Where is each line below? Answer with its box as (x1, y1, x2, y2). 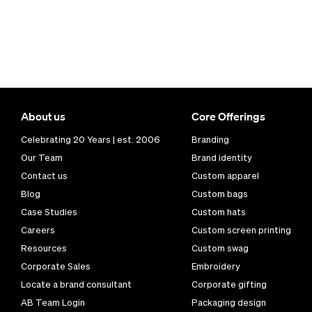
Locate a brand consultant (21, 279, 132, 290)
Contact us (21, 171, 68, 181)
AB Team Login (21, 297, 85, 308)
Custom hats (191, 207, 246, 217)
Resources (21, 243, 67, 253)
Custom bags (191, 189, 248, 199)
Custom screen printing (191, 225, 291, 235)
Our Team (21, 153, 63, 163)
